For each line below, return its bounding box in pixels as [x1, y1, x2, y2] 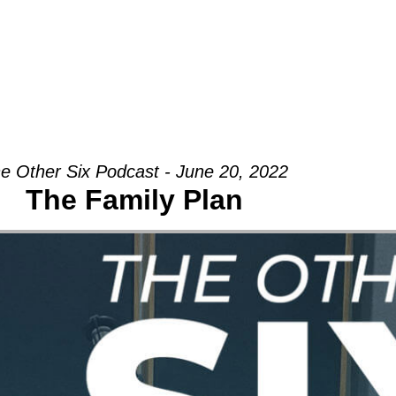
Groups [45, 27, 100, 44]
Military [262, 27, 320, 44]
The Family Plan [26, 184, 243, 217]
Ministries [134, 27, 209, 44]
